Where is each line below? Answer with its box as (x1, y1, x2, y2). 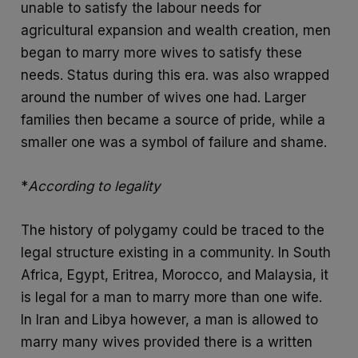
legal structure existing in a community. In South (21, 245, 332, 261)
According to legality (28, 177, 161, 194)
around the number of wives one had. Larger (21, 89, 307, 105)
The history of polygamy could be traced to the (21, 222, 325, 238)
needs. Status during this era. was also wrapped (21, 66, 330, 83)
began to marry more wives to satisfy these (21, 44, 303, 61)
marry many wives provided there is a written (21, 334, 313, 350)
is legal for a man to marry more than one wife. (21, 289, 323, 305)
